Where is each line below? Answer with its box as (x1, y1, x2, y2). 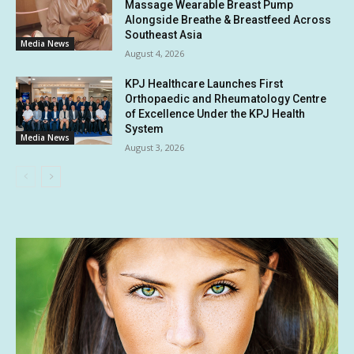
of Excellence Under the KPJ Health (125, 107, 306, 120)
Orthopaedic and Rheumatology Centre (125, 92, 327, 105)
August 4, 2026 (125, 47, 185, 59)
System (125, 122, 164, 135)
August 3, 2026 (125, 141, 185, 153)
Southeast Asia (125, 28, 203, 41)
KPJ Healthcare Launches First (125, 77, 284, 90)
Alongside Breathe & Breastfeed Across (125, 13, 332, 26)
